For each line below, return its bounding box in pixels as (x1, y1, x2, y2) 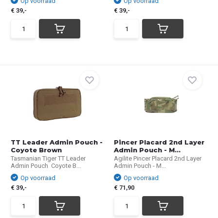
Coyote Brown (11, 146, 62, 154)
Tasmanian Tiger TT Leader (11, 155, 86, 162)
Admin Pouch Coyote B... (11, 162, 81, 169)
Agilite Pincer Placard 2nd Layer (114, 155, 201, 162)
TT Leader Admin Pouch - (11, 138, 103, 146)
